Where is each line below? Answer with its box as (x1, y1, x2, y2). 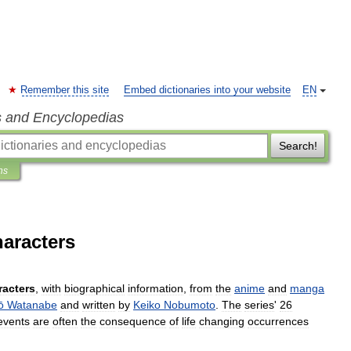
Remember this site (20, 85, 109, 96)
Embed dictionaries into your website (124, 85, 291, 96)
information (128, 282, 183, 295)
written (82, 299, 115, 311)
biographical (64, 282, 125, 295)
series (244, 299, 274, 311)
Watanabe (7, 299, 57, 311)
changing (199, 315, 244, 327)
